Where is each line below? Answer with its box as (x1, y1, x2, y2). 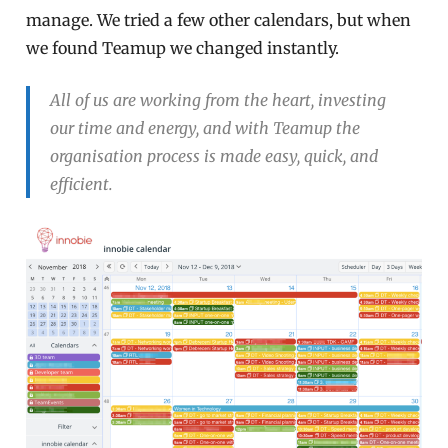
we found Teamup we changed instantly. (26, 37, 340, 58)
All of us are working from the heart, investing (50, 89, 387, 110)
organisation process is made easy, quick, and (50, 145, 379, 166)
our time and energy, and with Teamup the (50, 117, 361, 138)
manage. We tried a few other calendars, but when (26, 9, 412, 30)
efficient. (50, 173, 114, 194)
